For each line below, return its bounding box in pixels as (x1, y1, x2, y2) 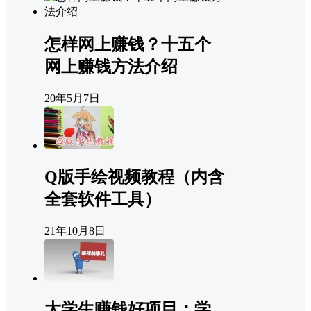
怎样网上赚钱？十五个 (44, 35, 211, 53)
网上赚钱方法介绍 (44, 57, 178, 76)
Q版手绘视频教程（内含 (44, 167, 224, 186)
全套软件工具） (44, 190, 161, 208)
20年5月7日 (44, 92, 100, 104)
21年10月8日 (44, 224, 106, 237)
